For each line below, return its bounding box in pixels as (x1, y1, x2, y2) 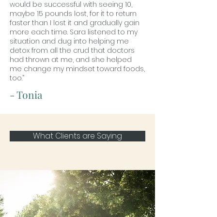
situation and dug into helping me (10, 36, 129, 46)
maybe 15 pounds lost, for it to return (10, 9, 137, 18)
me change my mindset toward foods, (10, 64, 145, 74)
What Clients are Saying (33, 130, 122, 141)
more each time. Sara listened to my (10, 27, 138, 37)
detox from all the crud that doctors (10, 46, 135, 55)
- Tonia (10, 88, 42, 101)
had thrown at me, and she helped (10, 55, 132, 64)
